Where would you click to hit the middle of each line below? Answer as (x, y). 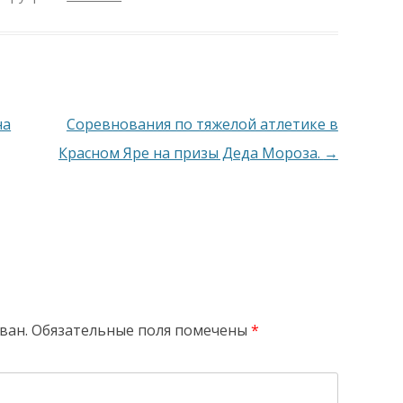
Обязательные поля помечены (142, 330)
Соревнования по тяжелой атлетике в (202, 124)
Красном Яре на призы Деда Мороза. (191, 152)
